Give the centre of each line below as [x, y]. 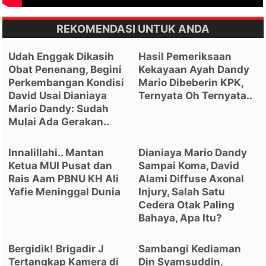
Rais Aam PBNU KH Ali [64, 179]
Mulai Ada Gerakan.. [59, 122]
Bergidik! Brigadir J [56, 249]
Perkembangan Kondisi [66, 83]
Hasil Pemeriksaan [185, 57]
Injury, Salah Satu [182, 192]
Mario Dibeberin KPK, [191, 83]
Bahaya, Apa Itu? [180, 218]
